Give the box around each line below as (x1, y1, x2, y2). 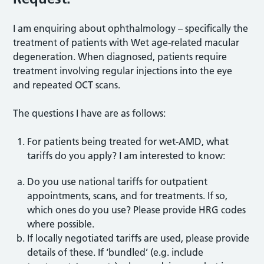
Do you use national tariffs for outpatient (27, 175, 208, 187)
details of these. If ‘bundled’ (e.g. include (27, 246, 204, 258)
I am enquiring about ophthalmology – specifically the (13, 22, 249, 34)
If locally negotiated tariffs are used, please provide (27, 232, 250, 244)
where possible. (27, 217, 95, 230)
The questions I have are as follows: (13, 107, 166, 119)
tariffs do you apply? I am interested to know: (27, 149, 226, 161)
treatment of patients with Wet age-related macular (13, 36, 240, 48)
